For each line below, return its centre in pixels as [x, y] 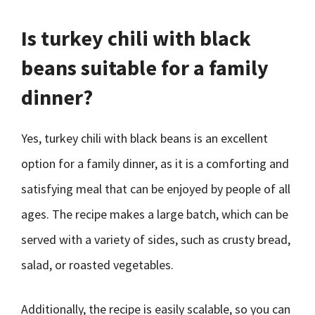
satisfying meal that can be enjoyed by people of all [156, 189]
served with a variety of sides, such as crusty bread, [156, 239]
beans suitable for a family [145, 67]
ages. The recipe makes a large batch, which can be [155, 214]
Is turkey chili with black [136, 38]
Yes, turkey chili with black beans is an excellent [144, 138]
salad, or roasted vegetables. [97, 265]
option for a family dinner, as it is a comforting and [155, 163]
